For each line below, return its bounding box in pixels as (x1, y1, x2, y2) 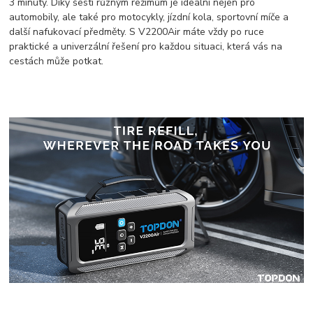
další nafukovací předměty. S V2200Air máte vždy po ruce (9, 24, 265, 38)
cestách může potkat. (9, 54, 104, 68)
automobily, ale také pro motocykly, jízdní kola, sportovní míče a (9, 10, 289, 24)
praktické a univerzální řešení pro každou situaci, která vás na (9, 39, 283, 53)
